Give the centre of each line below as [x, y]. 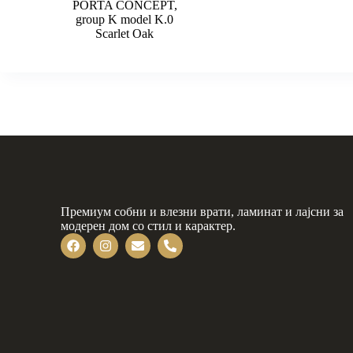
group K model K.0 [125, 20]
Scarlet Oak [125, 34]
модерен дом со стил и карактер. [149, 226]
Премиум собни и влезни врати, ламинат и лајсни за [203, 212]
